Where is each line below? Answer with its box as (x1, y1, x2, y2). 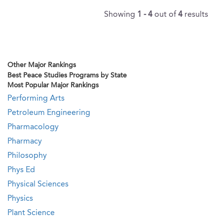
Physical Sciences (7, 181, 69, 188)
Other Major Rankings (7, 62, 76, 69)
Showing (104, 11, 137, 19)
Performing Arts (7, 95, 65, 103)
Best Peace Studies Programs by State (7, 72, 127, 79)
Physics (7, 195, 33, 203)
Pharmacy (7, 138, 42, 146)
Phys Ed (7, 166, 35, 174)
